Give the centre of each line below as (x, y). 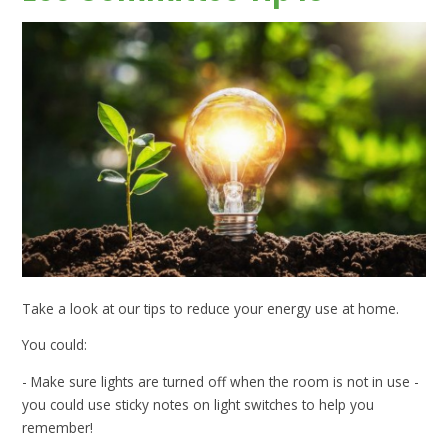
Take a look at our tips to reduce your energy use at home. (211, 308)
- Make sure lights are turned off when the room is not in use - (221, 381)
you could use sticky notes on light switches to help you (198, 404)
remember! (60, 427)
